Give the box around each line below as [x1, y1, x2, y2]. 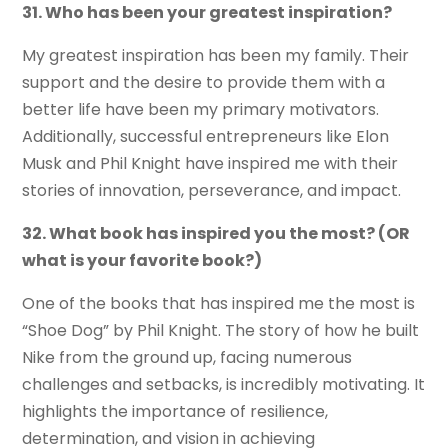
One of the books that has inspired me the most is [22, 292, 416, 316]
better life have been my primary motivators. [22, 98, 380, 122]
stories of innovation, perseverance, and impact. [22, 179, 402, 203]
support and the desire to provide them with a [22, 71, 386, 95]
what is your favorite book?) [22, 249, 263, 273]
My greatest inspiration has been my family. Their [22, 44, 410, 68]
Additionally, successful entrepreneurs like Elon [22, 125, 390, 149]
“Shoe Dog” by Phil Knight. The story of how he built [22, 319, 420, 343]
